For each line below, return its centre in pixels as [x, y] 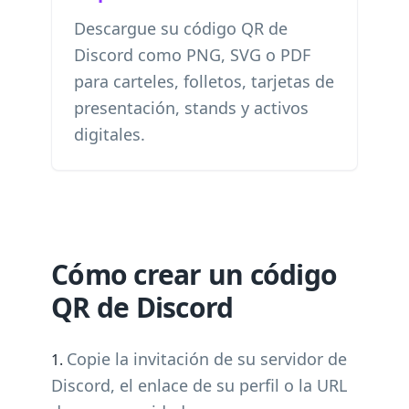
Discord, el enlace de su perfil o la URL [199, 385]
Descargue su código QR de [181, 28]
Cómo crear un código [194, 274]
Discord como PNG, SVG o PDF [192, 55]
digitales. [110, 134]
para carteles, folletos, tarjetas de [204, 81]
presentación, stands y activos [191, 108]
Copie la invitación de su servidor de [207, 359]
